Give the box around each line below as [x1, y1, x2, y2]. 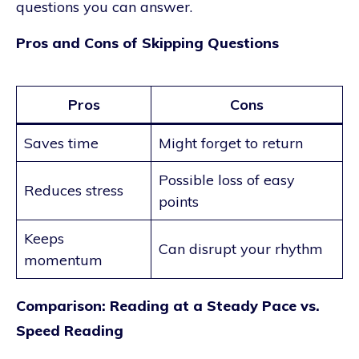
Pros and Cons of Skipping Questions [16, 33, 279, 52]
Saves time [24, 133, 99, 152]
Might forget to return [159, 133, 303, 152]
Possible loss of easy [159, 170, 295, 189]
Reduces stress [24, 180, 123, 200]
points [159, 192, 199, 211]
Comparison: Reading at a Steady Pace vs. [16, 296, 320, 315]
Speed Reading [16, 321, 123, 340]
